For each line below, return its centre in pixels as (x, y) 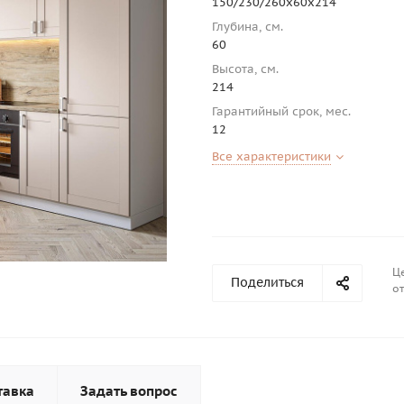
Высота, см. (249, 69)
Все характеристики (271, 156)
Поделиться (267, 282)
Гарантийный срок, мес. (284, 111)
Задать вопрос (129, 391)
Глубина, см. (250, 27)
